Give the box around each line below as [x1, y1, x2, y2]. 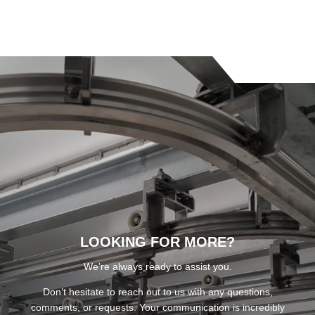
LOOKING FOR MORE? [80, 233, 235, 250]
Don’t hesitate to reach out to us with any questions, [42, 285, 273, 297]
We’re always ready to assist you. [83, 260, 232, 272]
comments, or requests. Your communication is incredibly [30, 301, 285, 313]
